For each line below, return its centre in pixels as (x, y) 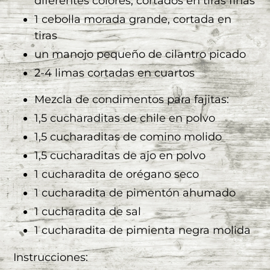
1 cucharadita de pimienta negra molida (143, 231)
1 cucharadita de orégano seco (117, 174)
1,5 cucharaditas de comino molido (128, 137)
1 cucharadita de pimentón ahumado (135, 193)
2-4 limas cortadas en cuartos (115, 73)
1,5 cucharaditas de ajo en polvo (120, 156)
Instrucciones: (51, 257)
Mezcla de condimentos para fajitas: (132, 100)
